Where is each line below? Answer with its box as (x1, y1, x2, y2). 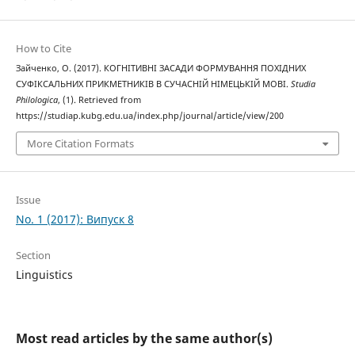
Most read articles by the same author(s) (15, 330, 273, 348)
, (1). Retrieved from (57, 94, 141, 105)
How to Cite (15, 40, 71, 55)
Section (15, 248, 51, 263)
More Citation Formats (26, 136, 134, 151)
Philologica (15, 94, 58, 105)
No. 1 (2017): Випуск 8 (15, 212, 134, 227)
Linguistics (15, 267, 73, 283)
